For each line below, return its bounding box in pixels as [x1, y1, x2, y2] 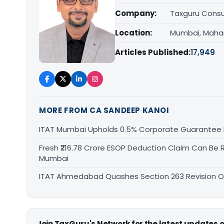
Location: [115, 27, 152, 38]
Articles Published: [115, 47, 190, 57]
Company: [115, 8, 156, 18]
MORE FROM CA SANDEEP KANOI [39, 104, 169, 115]
